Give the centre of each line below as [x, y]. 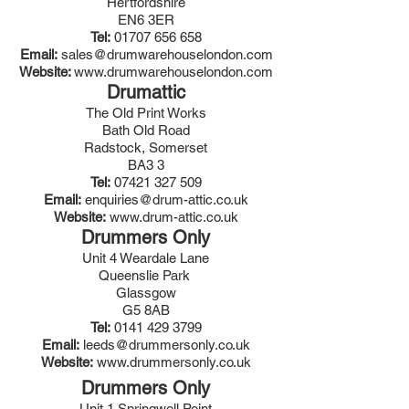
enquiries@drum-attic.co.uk [166, 199]
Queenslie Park [146, 275]
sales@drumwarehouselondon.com [167, 54]
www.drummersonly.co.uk [173, 362]
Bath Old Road [146, 130]
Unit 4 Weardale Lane [146, 258]
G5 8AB [146, 310]
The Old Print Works [146, 113]
